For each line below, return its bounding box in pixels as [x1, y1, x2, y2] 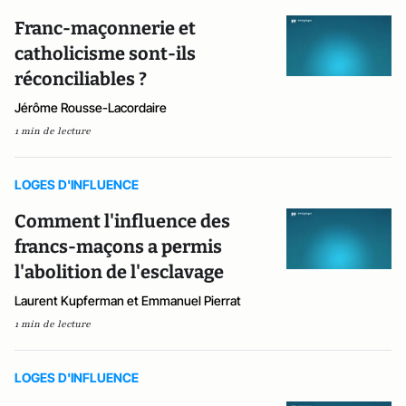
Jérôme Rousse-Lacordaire [14, 100, 167, 116]
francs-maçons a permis [14, 236, 222, 258]
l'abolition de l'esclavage [14, 261, 224, 284]
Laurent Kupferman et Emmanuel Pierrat [14, 293, 241, 309]
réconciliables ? [14, 68, 147, 91]
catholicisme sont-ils [14, 43, 196, 65]
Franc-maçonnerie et [14, 17, 196, 40]
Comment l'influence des [14, 210, 230, 233]
